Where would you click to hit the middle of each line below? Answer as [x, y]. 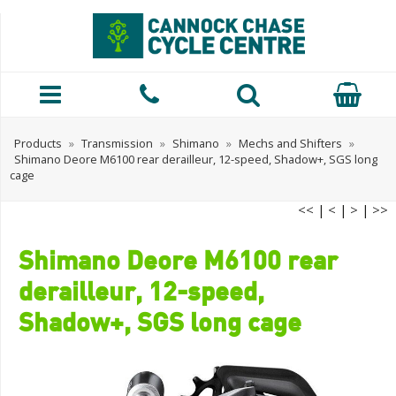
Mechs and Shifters [290, 143]
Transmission [117, 143]
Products [38, 143]
